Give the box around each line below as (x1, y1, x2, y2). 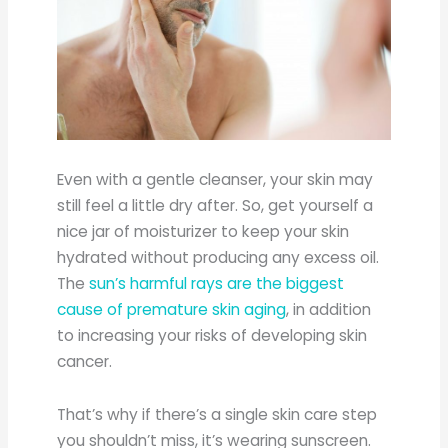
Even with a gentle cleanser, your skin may (57, 169, 374, 191)
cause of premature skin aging (57, 299, 287, 321)
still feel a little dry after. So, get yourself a (57, 195, 374, 217)
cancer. (57, 351, 113, 373)
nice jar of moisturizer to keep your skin (57, 221, 350, 243)
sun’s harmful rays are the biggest (89, 273, 345, 295)
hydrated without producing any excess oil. (57, 247, 380, 269)
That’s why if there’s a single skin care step (57, 404, 378, 426)
